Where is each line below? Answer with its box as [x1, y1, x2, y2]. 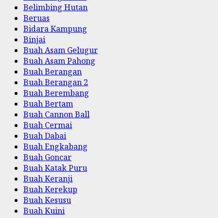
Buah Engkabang [23, 141, 88, 152]
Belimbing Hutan [23, 2, 88, 13]
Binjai [23, 34, 45, 45]
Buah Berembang [23, 88, 89, 99]
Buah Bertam [23, 98, 73, 109]
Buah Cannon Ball [23, 109, 90, 120]
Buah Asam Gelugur [23, 45, 98, 56]
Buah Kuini [23, 205, 65, 217]
